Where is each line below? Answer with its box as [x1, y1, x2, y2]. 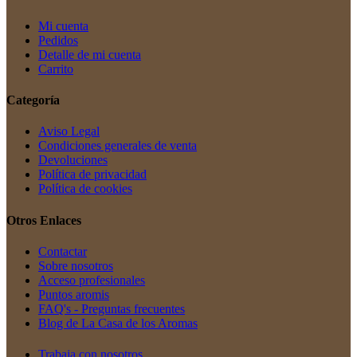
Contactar [38, 244, 87, 258]
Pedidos [38, 33, 78, 47]
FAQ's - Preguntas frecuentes [38, 301, 185, 316]
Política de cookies [38, 182, 132, 196]
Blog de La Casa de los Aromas [38, 316, 198, 330]
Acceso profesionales [38, 273, 145, 287]
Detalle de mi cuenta [38, 47, 141, 61]
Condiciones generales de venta [38, 139, 197, 153]
